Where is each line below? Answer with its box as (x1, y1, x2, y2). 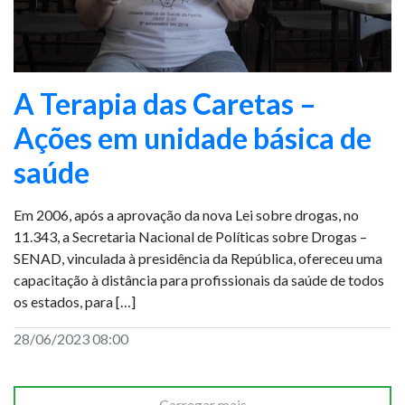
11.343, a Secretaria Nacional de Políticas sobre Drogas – (14, 228, 367, 245)
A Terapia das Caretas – (14, 86, 316, 121)
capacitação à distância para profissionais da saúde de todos (14, 271, 384, 288)
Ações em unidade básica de (14, 120, 372, 155)
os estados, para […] (14, 293, 136, 310)
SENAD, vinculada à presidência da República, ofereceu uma (14, 250, 382, 267)
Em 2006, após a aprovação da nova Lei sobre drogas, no (14, 206, 359, 223)
